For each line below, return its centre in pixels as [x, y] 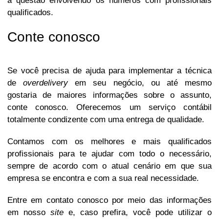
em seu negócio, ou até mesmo [143, 83]
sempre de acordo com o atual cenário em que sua [109, 166]
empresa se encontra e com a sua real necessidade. [103, 178]
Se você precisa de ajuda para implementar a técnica [109, 71]
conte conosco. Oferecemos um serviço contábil [109, 108]
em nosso [29, 213]
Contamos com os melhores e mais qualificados [109, 142]
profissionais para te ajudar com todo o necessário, [109, 154]
